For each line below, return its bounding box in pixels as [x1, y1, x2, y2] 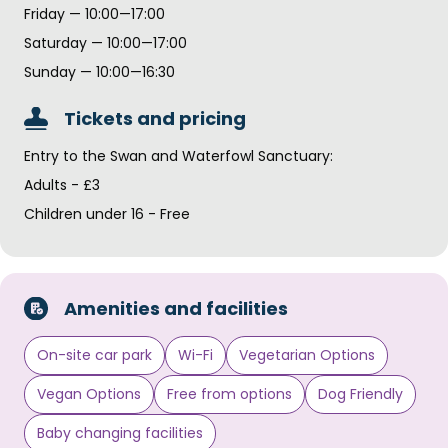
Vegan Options [37, 383, 141, 404]
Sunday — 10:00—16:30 [24, 61, 175, 82]
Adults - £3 [24, 174, 100, 195]
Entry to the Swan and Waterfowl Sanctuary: [24, 145, 333, 166]
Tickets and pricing [64, 105, 246, 131]
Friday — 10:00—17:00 [24, 3, 165, 24]
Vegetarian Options [239, 344, 375, 365]
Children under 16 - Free [24, 203, 190, 224]
